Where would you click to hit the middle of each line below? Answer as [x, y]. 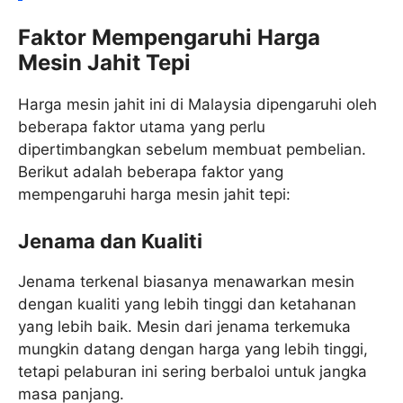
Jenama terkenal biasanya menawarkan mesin [186, 281]
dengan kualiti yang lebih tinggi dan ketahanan [187, 304]
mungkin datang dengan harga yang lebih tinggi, [193, 349]
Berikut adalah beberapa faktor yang [151, 172]
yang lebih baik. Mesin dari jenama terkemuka [184, 326]
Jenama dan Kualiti [110, 241]
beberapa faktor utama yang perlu [142, 127]
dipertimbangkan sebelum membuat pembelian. [192, 150]
